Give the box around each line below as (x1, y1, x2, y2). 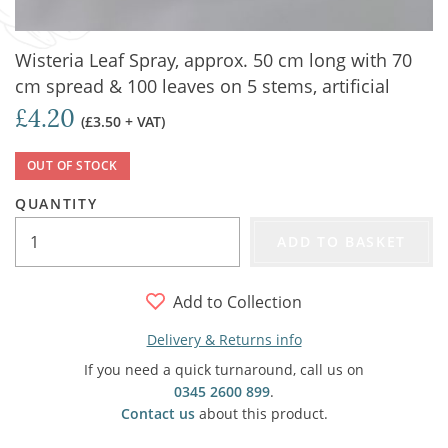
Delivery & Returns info (146, 330, 302, 349)
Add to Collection (173, 290, 302, 313)
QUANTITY (15, 194, 98, 213)
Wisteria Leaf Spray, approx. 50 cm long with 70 (15, 48, 412, 72)
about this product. (194, 404, 328, 423)
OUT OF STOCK (27, 157, 118, 174)
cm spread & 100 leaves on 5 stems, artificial (15, 74, 390, 98)
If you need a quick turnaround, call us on (84, 360, 364, 379)
